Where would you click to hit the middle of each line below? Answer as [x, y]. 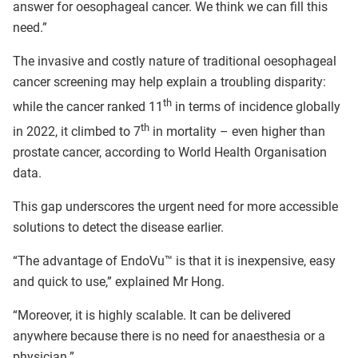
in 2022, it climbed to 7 [77, 132]
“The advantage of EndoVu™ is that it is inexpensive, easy [174, 261]
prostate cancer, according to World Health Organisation [170, 153]
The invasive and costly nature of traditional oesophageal [175, 61]
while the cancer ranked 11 [88, 107]
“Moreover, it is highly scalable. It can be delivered [152, 316]
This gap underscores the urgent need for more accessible [175, 207]
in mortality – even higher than [237, 132]
